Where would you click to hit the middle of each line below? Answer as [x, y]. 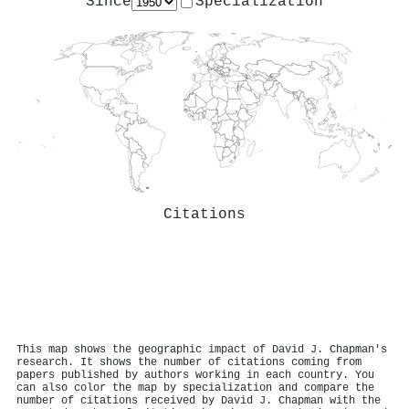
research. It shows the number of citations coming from [189, 362]
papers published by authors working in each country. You [195, 375]
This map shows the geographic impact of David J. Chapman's [202, 349]
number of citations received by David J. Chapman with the [199, 400]
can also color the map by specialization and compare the [195, 388]
